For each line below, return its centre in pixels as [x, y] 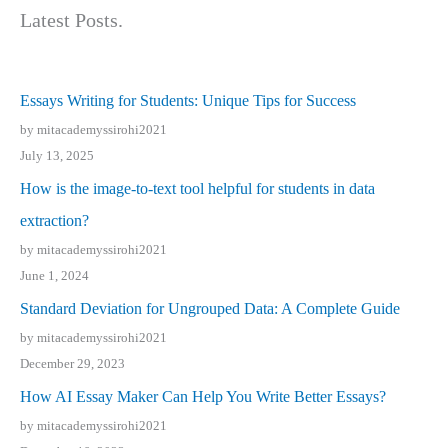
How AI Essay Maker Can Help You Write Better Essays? [203, 397]
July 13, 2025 [57, 156]
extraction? [54, 221]
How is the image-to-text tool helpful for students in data [197, 189]
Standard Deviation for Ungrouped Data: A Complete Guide [210, 309]
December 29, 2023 [72, 364]
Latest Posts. [71, 20]
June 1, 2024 [54, 276]
